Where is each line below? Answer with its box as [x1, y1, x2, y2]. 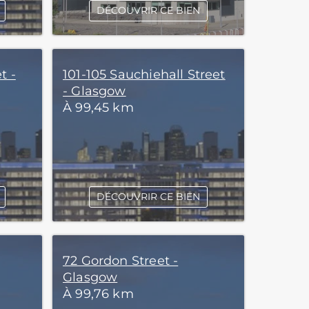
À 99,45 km [63, 100, 134, 115]
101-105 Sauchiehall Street [63, 67, 226, 82]
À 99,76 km [63, 286, 134, 301]
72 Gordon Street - [63, 253, 179, 268]
